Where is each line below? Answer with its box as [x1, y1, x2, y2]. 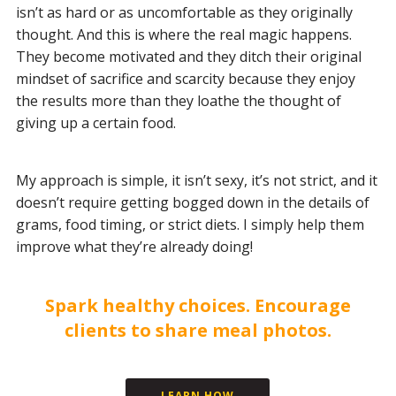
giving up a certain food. [15, 112, 176, 133]
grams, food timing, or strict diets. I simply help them [15, 214, 364, 234]
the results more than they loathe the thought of [15, 90, 341, 110]
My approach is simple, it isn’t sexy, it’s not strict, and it [15, 170, 377, 190]
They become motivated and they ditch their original [15, 46, 362, 66]
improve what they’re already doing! [15, 236, 253, 256]
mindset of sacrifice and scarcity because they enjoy [15, 68, 355, 88]
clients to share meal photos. [64, 317, 331, 342]
